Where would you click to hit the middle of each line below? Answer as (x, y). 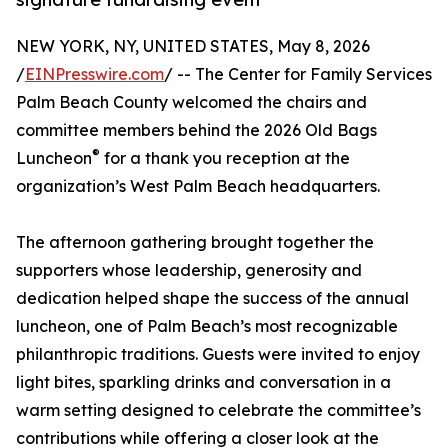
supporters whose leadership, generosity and (189, 270)
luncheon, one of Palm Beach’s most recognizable (207, 326)
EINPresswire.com (94, 74)
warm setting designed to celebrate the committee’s (218, 410)
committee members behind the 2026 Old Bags (196, 130)
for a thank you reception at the (225, 158)
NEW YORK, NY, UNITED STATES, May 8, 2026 (193, 46)
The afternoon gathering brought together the (195, 242)
